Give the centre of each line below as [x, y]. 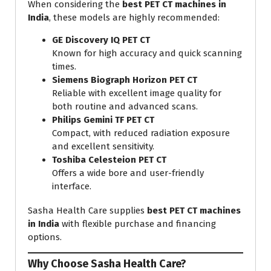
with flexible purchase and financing [138, 224]
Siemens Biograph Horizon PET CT [125, 80]
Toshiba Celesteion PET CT [109, 159]
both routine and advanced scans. [125, 106]
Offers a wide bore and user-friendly [128, 173]
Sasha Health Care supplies [87, 210]
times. [64, 66]
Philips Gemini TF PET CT [103, 119]
